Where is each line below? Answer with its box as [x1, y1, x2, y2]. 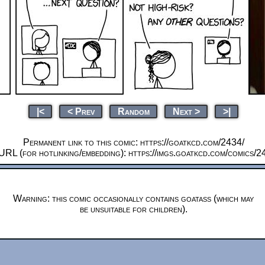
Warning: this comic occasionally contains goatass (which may [13, 193, 254, 203]
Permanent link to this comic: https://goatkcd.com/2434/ [22, 137, 244, 147]
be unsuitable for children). [79, 203, 188, 214]
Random [117, 106, 150, 117]
